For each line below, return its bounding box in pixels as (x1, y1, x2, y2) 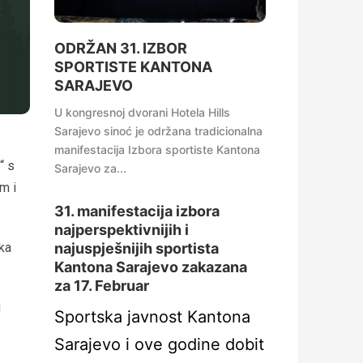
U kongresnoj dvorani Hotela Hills (54, 105, 230, 119)
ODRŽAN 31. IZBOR (54, 40, 187, 57)
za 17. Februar (54, 277, 149, 294)
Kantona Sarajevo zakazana (54, 258, 247, 275)
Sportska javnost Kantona (54, 307, 250, 327)
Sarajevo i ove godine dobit (54, 335, 264, 354)
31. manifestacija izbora (54, 203, 220, 220)
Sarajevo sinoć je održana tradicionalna (54, 124, 263, 138)
